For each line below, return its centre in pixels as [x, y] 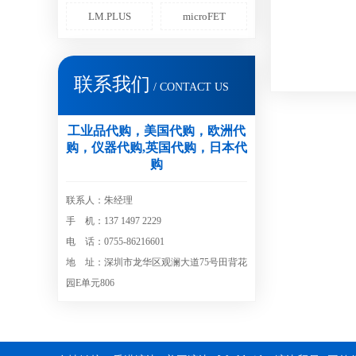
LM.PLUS [109, 16]
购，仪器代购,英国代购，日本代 [157, 147]
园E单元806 [90, 283]
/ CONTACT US [190, 87]
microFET [204, 16]
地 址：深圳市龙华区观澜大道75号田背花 [157, 262]
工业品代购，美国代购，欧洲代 [157, 131]
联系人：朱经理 [99, 200]
